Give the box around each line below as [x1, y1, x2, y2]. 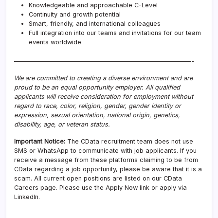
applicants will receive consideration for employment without [14, 92, 193, 100]
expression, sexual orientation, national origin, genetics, [14, 111, 180, 119]
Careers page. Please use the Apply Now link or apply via [14, 183, 187, 191]
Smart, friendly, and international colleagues [29, 19, 161, 27]
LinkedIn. [14, 193, 40, 200]
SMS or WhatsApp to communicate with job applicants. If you [14, 146, 197, 154]
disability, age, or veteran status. [14, 120, 110, 128]
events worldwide [29, 38, 81, 46]
